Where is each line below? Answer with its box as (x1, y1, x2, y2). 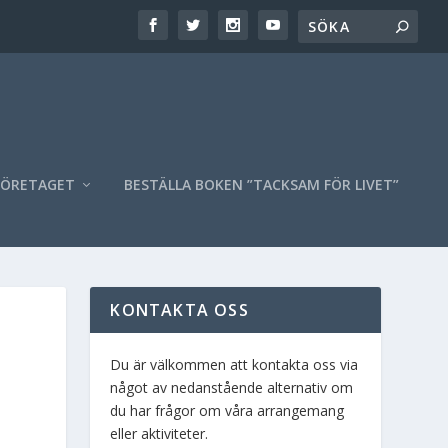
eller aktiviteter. (110, 423, 209, 443)
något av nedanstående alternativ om (110, 377, 354, 397)
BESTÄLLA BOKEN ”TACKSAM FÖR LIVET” (123, 174, 399, 194)
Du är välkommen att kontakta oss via (110, 354, 359, 374)
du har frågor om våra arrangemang (110, 400, 345, 420)
